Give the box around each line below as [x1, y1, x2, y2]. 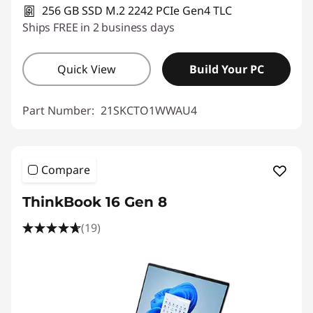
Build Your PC [189, 61, 264, 77]
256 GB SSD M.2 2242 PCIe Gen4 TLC [42, 3, 232, 18]
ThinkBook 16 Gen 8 [22, 194, 167, 210]
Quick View [57, 61, 116, 77]
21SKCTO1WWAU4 [101, 103, 197, 118]
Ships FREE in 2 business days [22, 20, 175, 35]
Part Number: [22, 103, 97, 118]
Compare [41, 162, 90, 177]
